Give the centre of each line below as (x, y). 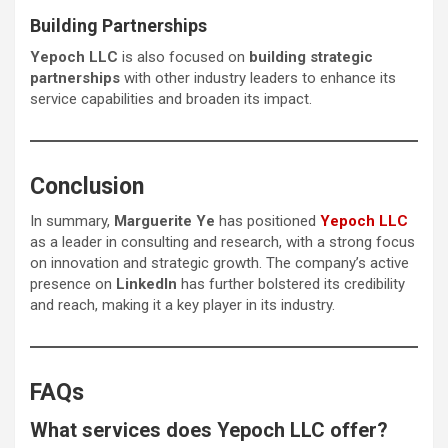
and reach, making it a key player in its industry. (182, 304)
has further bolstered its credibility (291, 283)
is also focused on (183, 56)
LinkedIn (146, 283)
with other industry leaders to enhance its (258, 77)
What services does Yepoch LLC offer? (209, 429)
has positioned (267, 220)
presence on (73, 283)
